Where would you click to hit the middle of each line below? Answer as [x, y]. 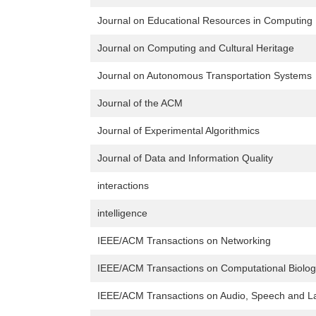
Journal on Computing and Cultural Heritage [196, 48]
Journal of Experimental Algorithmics [178, 131]
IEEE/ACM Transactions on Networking [184, 241]
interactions [123, 186]
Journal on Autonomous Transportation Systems [205, 76]
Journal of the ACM [140, 103]
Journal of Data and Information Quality [185, 158]
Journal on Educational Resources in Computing [205, 21]
